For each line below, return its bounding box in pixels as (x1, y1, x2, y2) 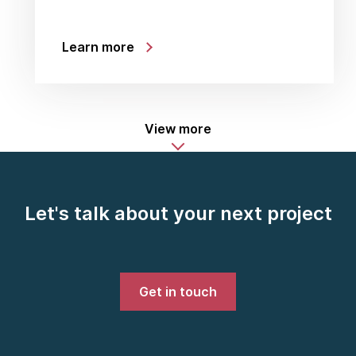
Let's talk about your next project (24, 202, 332, 225)
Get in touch (139, 284, 217, 300)
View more (145, 121, 211, 137)
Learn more (62, 39, 134, 55)
